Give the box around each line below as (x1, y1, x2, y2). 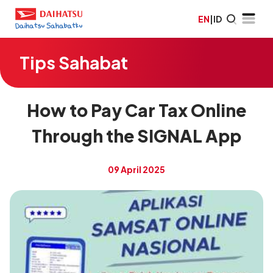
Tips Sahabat (19, 52, 128, 73)
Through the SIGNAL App (32, 125, 241, 146)
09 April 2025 (108, 164, 165, 175)
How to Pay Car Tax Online (27, 99, 246, 121)
